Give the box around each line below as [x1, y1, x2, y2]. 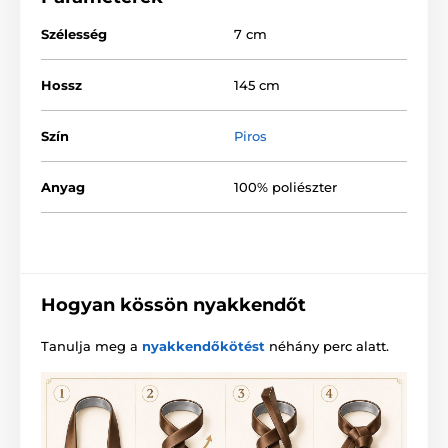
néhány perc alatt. [265, 337, 389, 354]
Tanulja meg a [41, 337, 142, 354]
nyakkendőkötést [142, 337, 265, 354]
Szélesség [41, 25, 107, 42]
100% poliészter [234, 178, 337, 195]
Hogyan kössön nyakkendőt [41, 293, 306, 316]
